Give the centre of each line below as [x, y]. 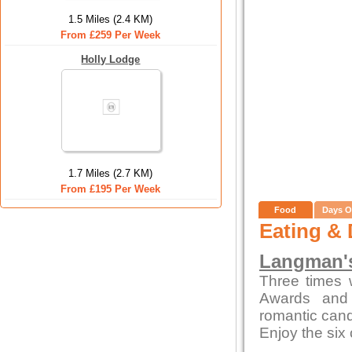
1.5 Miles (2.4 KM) [111, 19]
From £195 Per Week [111, 189]
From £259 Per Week [111, 35]
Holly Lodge [111, 59]
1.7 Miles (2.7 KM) [111, 173]
